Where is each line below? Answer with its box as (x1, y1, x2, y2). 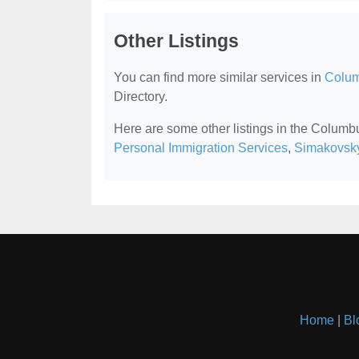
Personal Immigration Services (114, 140, 288, 155)
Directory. (114, 89, 167, 103)
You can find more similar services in (114, 70, 325, 84)
